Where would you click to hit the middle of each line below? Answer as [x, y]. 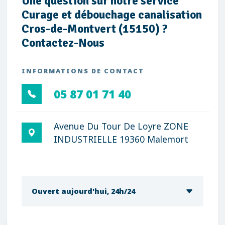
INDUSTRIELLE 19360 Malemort [121, 139]
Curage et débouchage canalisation [112, 15]
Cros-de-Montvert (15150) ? [95, 29]
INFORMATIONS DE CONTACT [83, 71]
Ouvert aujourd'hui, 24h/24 [83, 191]
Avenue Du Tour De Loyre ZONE [121, 126]
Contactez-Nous [63, 43]
